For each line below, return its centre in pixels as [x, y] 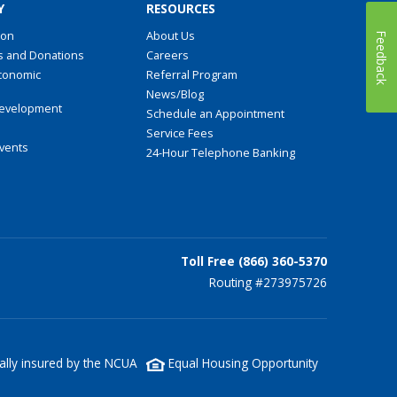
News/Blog [175, 94]
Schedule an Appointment [215, 114]
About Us [171, 36]
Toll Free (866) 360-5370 [253, 261]
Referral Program [192, 75]
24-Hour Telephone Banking [221, 153]
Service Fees [180, 133]
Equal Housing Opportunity [241, 362]
